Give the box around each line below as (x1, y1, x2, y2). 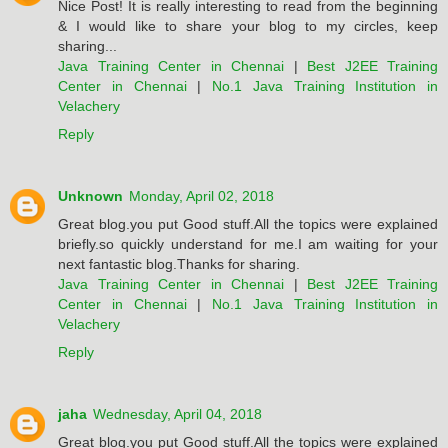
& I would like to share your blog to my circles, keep (58, 18, 438, 35)
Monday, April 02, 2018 (129, 188, 274, 205)
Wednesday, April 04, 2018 (93, 406, 262, 423)
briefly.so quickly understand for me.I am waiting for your (58, 236, 438, 253)
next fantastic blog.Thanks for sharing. (58, 256, 300, 273)
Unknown (58, 188, 123, 205)
